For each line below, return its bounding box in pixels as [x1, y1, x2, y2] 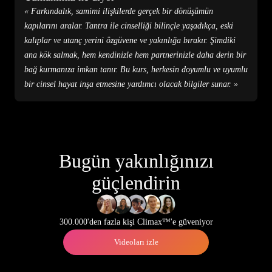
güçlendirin [92, 172, 180, 194]
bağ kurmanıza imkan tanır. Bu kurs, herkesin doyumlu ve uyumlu [24, 65, 248, 74]
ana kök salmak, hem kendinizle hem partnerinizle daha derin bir [24, 50, 246, 59]
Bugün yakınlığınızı [58, 150, 214, 172]
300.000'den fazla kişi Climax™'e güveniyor [59, 217, 213, 226]
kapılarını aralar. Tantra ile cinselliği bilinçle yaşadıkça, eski [24, 21, 233, 30]
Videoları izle [114, 237, 158, 246]
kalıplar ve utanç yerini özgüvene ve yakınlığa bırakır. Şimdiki [24, 36, 236, 45]
